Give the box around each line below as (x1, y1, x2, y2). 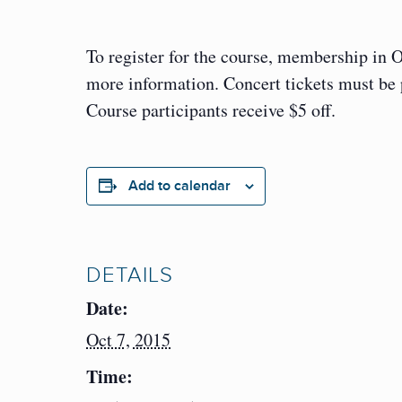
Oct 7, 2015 (86, 328, 170, 353)
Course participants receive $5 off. (86, 98, 336, 123)
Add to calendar (127, 177, 231, 196)
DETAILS (86, 262, 173, 289)
